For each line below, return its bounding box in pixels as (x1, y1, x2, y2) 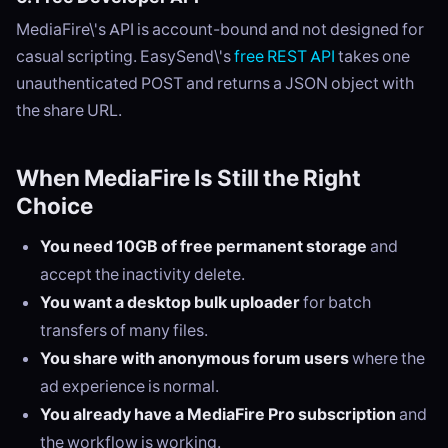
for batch (300, 292, 371, 313)
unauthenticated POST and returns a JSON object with (16, 73, 414, 94)
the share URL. (16, 100, 122, 121)
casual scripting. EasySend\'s (16, 46, 234, 67)
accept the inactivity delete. (40, 264, 245, 285)
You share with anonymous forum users (40, 348, 349, 369)
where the (349, 348, 425, 369)
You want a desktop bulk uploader (40, 292, 300, 313)
